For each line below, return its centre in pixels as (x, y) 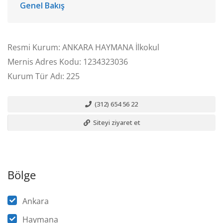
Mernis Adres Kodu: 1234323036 (68, 62)
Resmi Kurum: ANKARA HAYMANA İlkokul (83, 47)
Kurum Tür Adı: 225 (44, 76)
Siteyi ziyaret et (116, 122)
